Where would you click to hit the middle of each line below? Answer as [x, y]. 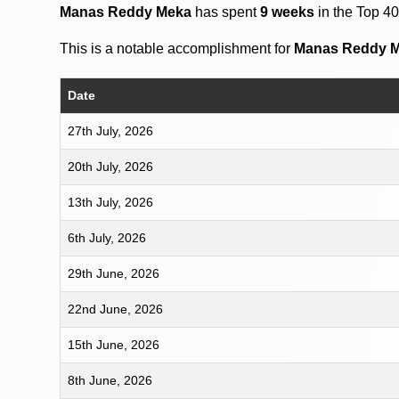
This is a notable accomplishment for [177, 48]
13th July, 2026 [111, 202]
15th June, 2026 [114, 344]
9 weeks [288, 12]
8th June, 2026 [110, 380]
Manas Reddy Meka [126, 12]
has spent [226, 12]
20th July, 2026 [111, 166]
